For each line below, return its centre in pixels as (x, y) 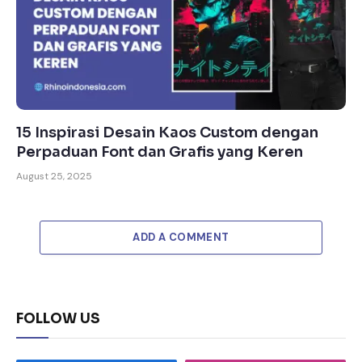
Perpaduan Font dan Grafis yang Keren (160, 152)
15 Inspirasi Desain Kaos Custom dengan (167, 132)
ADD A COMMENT (181, 237)
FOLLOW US (58, 318)
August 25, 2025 (54, 176)
